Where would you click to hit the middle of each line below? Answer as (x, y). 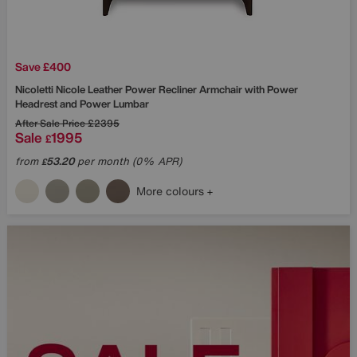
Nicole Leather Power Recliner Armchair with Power (177, 89)
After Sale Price (50, 123)
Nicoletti (35, 89)
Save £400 (43, 66)
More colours (172, 190)
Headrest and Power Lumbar (82, 104)
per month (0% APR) (128, 161)
